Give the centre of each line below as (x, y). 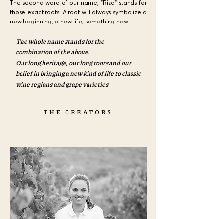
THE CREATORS (78, 112)
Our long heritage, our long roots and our (73, 63)
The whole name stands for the (60, 41)
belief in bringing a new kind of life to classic (78, 73)
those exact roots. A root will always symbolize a (78, 12)
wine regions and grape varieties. (63, 84)
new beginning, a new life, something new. (70, 21)
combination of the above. (53, 52)
